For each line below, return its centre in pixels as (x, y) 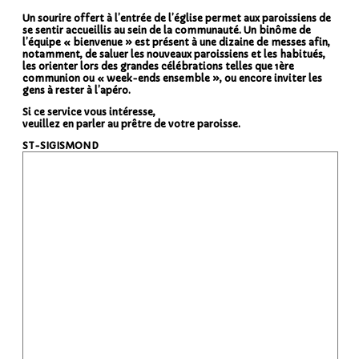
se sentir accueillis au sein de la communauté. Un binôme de (167, 30)
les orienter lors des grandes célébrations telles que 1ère (158, 66)
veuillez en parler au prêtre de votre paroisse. (131, 123)
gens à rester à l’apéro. (77, 90)
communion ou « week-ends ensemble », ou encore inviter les (172, 78)
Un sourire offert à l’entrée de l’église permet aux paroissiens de (177, 18)
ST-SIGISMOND (61, 145)
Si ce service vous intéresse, (89, 111)
